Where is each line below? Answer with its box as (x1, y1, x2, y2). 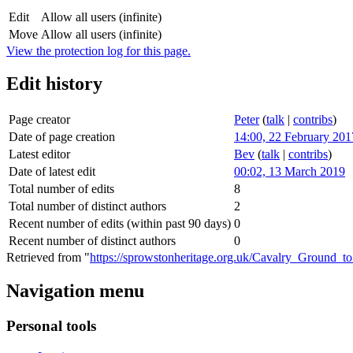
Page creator (9, 113, 70, 127)
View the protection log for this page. (6, 43, 191, 58)
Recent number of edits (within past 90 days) (9, 217, 231, 231)
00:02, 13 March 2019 (234, 165, 345, 179)
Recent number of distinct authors (9, 234, 176, 248)
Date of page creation (9, 130, 115, 144)
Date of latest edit (9, 165, 95, 179)
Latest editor (9, 147, 70, 162)
